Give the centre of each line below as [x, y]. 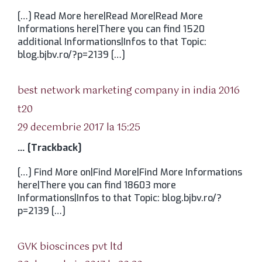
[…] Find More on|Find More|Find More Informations [130, 172]
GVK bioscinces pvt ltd [70, 247]
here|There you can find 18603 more [97, 185]
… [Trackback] [49, 148]
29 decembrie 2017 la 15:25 [79, 128]
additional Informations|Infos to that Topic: [112, 42]
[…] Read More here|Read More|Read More [110, 16]
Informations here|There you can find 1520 [111, 29]
